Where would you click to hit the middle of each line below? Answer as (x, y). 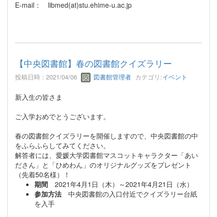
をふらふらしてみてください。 (62, 146)
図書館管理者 (111, 77)
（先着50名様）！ (43, 175)
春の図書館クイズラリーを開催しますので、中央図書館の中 (107, 136)
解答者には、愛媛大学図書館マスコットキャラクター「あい (107, 155)
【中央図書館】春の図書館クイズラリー (93, 63)
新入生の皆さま (39, 97)
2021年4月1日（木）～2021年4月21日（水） (121, 184)
